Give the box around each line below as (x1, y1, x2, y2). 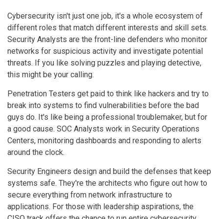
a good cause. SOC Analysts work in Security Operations (7, 124, 199, 133)
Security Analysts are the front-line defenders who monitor (7, 34, 207, 44)
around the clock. (7, 147, 65, 157)
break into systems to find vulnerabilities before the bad (7, 100, 199, 110)
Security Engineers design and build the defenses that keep (7, 166, 211, 176)
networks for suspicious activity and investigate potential (7, 46, 203, 56)
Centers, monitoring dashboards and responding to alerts (7, 135, 201, 145)
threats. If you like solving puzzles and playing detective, (7, 58, 201, 67)
